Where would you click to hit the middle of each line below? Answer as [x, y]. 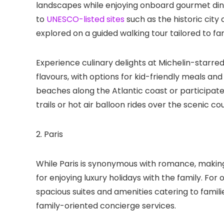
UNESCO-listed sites [85, 19]
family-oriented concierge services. [106, 206]
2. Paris [50, 134]
